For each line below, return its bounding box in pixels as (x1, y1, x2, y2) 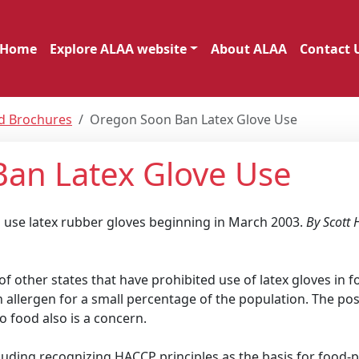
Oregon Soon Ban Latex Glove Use (90, 111, 297, 128)
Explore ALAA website (50, 39, 188, 58)
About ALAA (211, 39, 287, 58)
